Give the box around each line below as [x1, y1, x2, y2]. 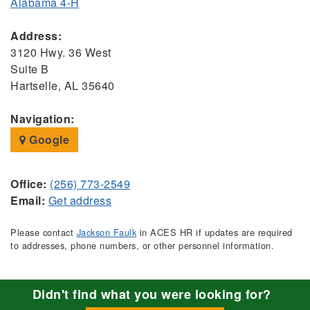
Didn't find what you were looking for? [32, 285, 271, 304]
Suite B [10, 61, 49, 77]
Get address [48, 192, 111, 209]
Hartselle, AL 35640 [10, 77, 115, 94]
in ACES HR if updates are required [136, 226, 293, 239]
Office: [10, 176, 47, 192]
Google [26, 131, 69, 148]
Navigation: [10, 111, 75, 127]
